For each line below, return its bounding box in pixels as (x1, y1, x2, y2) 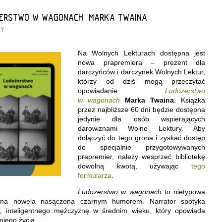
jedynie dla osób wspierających (78, 114, 205, 123)
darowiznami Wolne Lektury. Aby (78, 124, 205, 132)
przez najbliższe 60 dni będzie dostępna (78, 105, 205, 113)
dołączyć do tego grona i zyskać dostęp (78, 133, 205, 142)
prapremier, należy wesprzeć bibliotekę (78, 152, 205, 161)
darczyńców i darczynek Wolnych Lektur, (78, 67, 205, 76)
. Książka (174, 96, 205, 104)
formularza (78, 171, 111, 179)
